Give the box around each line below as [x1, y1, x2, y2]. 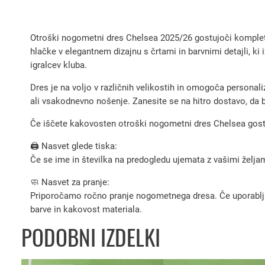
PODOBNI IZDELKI [21, 222, 160, 253]
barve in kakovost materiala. [30, 203, 142, 215]
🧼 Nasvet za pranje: [30, 176, 109, 188]
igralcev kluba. [30, 59, 87, 70]
